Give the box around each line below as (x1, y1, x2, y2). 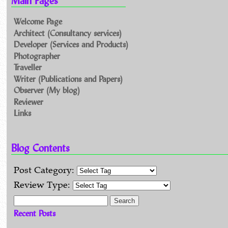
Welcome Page (13, 16, 62, 27)
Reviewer (13, 96, 43, 107)
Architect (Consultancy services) (13, 27, 122, 38)
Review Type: (13, 179, 73, 190)
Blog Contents (11, 141, 70, 154)
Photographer (13, 50, 60, 61)
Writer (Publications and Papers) (13, 73, 123, 84)
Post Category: (13, 165, 77, 176)
